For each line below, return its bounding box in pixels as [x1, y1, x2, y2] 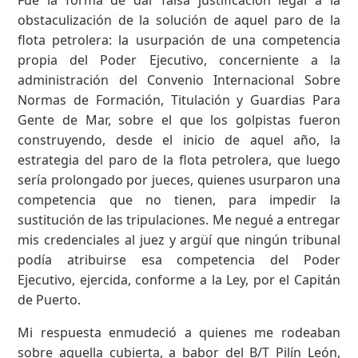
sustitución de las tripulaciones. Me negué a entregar [18, 210, 340, 229]
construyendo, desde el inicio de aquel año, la [18, 130, 340, 149]
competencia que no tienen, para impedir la [18, 190, 340, 209]
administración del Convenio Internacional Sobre [18, 70, 340, 89]
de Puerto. [18, 290, 82, 308]
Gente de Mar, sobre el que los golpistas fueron [18, 110, 340, 129]
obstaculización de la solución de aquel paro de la [18, 10, 340, 29]
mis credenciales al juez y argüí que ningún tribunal [18, 230, 340, 249]
